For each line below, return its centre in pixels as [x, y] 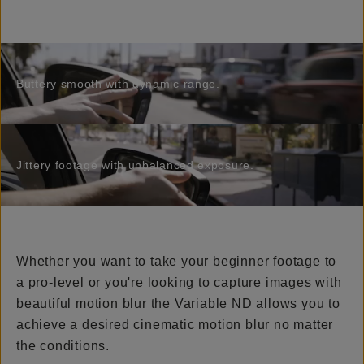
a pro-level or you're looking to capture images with [179, 282]
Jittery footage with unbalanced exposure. [135, 165]
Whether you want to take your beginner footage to [177, 261]
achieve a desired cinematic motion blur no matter [175, 324]
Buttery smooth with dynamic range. [118, 83]
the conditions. [63, 345]
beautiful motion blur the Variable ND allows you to [178, 303]
